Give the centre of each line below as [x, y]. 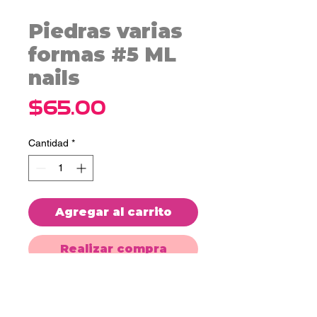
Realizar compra [113, 248]
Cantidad [48, 143]
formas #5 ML [102, 54]
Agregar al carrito [113, 212]
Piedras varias [105, 31]
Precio [137, 106]
